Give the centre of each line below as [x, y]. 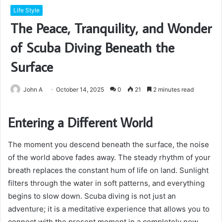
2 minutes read [173, 90]
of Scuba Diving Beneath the [92, 48]
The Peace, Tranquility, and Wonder [111, 28]
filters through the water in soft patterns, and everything [106, 183]
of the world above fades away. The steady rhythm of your [109, 157]
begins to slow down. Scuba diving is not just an [92, 196]
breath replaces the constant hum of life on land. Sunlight [108, 170]
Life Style [27, 10]
